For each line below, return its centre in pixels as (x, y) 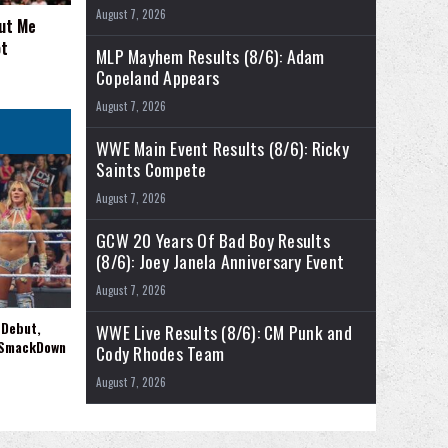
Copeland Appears (157, 77)
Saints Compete (151, 169)
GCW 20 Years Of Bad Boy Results (213, 240)
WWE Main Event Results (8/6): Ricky (222, 148)
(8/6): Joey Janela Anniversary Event (220, 261)
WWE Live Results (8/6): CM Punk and (224, 332)
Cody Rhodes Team (160, 353)
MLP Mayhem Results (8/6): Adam (210, 56)
